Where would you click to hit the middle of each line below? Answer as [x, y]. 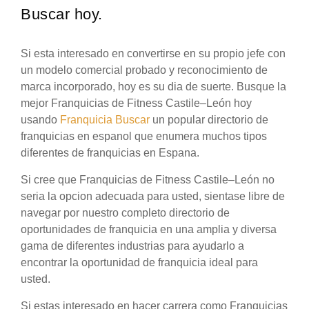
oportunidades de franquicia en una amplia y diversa [149, 230]
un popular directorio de [209, 120]
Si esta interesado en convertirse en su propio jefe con [153, 54]
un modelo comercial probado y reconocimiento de [144, 70]
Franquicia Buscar [105, 120]
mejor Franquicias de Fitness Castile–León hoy [136, 103]
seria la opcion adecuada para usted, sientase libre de [153, 197]
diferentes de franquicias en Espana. [110, 153]
